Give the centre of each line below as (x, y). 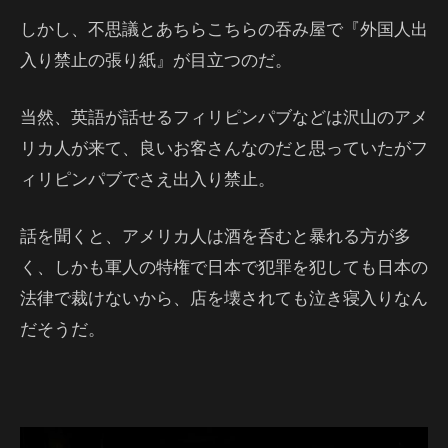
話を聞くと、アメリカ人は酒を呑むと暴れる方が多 (215, 235)
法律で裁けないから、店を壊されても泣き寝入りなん (224, 297)
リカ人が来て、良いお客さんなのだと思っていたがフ (224, 147)
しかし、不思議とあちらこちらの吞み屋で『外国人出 (224, 28)
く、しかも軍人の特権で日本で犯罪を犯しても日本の (224, 266)
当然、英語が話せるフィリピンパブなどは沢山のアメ (224, 116)
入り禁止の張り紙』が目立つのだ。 (156, 59)
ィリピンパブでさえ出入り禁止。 (147, 178)
